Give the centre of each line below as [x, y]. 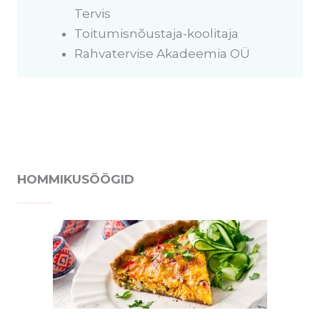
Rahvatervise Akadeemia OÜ [162, 54]
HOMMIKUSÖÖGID [76, 179]
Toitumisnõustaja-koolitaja [156, 34]
